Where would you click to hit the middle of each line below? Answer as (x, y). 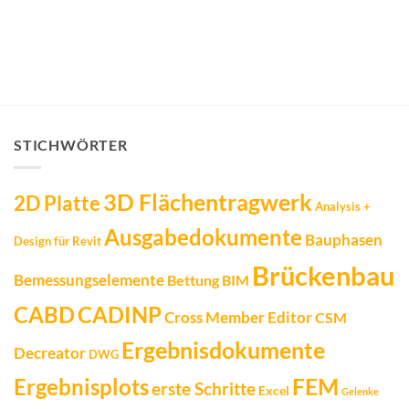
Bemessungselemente (89, 279)
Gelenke (360, 391)
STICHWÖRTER (71, 145)
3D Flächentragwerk (208, 201)
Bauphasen (344, 239)
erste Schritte (204, 388)
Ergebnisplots (81, 387)
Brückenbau (323, 275)
